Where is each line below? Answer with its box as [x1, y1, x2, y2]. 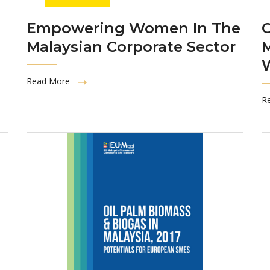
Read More [27, 75, 72, 87]
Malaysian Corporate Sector [27, 37, 236, 55]
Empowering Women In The [27, 19, 240, 37]
